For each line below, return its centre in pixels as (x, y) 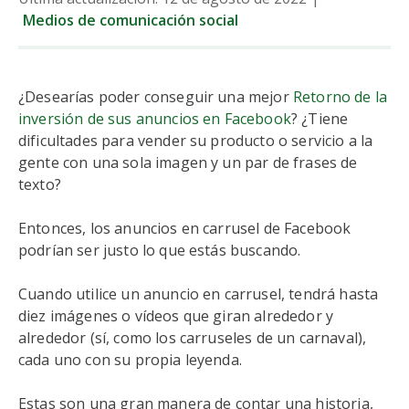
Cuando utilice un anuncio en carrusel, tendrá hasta (199, 294)
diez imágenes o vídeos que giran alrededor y (176, 316)
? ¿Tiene (320, 119)
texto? (40, 184)
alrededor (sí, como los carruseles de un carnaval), (193, 338)
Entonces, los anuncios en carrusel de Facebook (185, 228)
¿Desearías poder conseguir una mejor (156, 97)
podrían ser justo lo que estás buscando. (160, 250)
